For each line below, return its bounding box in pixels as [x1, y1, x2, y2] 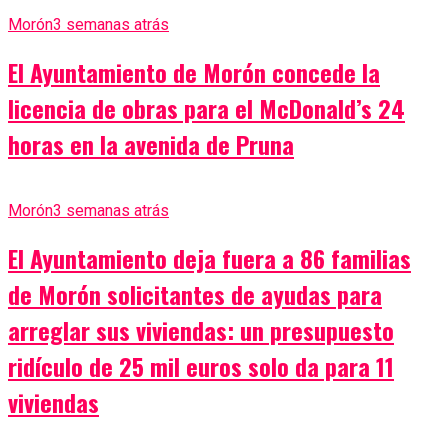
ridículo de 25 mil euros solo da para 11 [8, 347, 394, 384]
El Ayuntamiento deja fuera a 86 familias [8, 239, 411, 276]
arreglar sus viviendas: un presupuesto [8, 311, 394, 348]
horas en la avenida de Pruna [8, 125, 294, 162]
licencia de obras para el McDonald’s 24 [8, 89, 405, 126]
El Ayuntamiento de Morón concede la [8, 53, 380, 90]
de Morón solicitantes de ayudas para [8, 275, 382, 312]
